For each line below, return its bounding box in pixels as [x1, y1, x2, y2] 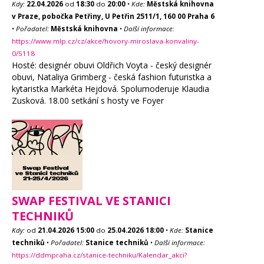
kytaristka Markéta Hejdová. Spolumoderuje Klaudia [12, 83, 209, 94]
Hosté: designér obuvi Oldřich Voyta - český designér [12, 60, 212, 71]
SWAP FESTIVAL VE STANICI [12, 193, 171, 209]
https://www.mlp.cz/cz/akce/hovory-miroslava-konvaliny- [12, 37, 199, 45]
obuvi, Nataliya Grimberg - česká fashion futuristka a [12, 71, 212, 82]
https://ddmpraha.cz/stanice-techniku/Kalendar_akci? [12, 250, 187, 259]
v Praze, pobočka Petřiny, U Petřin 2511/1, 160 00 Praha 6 [12, 12, 214, 21]
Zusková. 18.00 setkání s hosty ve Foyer [12, 95, 164, 106]
